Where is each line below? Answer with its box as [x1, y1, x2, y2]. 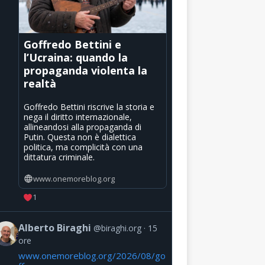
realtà [23, 76, 56, 91]
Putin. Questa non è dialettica [23, 131, 136, 143]
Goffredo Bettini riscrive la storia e [23, 101, 154, 112]
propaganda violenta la [23, 63, 147, 77]
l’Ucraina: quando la [23, 50, 128, 64]
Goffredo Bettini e [23, 37, 121, 51]
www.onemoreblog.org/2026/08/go [18, 250, 166, 262]
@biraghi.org [93, 222, 141, 234]
